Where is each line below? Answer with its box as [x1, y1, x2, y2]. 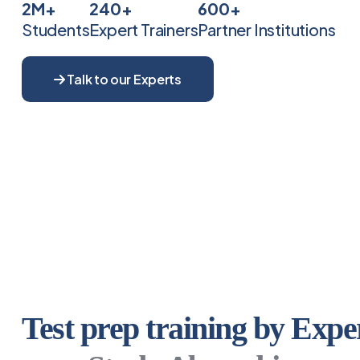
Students [22, 19, 90, 39]
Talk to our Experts [64, 71, 182, 88]
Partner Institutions [198, 19, 336, 39]
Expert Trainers [89, 19, 198, 39]
